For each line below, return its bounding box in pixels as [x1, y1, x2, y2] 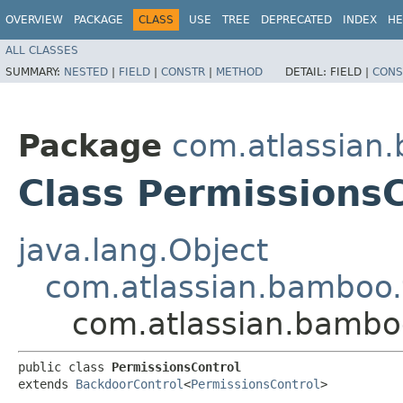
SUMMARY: [5, 65, 64, 78]
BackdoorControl [76, 376, 184, 391]
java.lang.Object [18, 231, 268, 268]
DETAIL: [285, 65, 330, 78]
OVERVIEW [5, 13, 63, 26]
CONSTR [161, 65, 205, 78]
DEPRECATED [261, 13, 332, 26]
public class [18, 359, 112, 374]
